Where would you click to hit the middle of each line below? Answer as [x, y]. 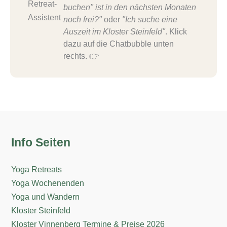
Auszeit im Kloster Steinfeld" [114, 32]
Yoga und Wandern [46, 196]
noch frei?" [83, 20]
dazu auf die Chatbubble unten [119, 44]
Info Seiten [41, 142]
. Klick [176, 32]
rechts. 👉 [81, 56]
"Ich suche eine [150, 20]
